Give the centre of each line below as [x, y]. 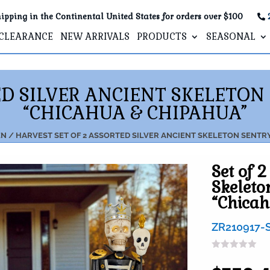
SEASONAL [231, 36]
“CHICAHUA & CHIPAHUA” [135, 113]
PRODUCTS [162, 36]
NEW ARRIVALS [95, 36]
